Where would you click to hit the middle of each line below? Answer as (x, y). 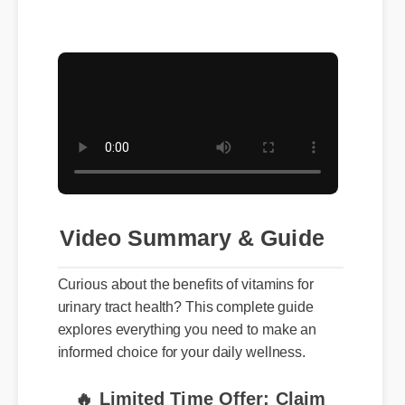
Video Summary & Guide (184, 212)
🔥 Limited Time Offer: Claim (196, 379)
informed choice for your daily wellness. (176, 329)
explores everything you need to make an (181, 307)
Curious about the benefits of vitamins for (180, 263)
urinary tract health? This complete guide (180, 285)
